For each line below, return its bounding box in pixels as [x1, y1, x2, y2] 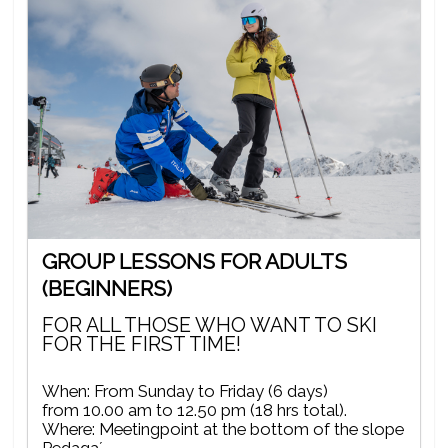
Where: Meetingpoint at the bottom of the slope [42, 418, 404, 439]
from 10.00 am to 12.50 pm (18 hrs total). [42, 399, 347, 420]
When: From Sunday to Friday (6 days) [42, 380, 328, 401]
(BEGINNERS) [42, 276, 172, 302]
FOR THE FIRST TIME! [42, 333, 241, 357]
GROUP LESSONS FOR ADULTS [42, 249, 347, 275]
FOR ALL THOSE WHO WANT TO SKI [42, 314, 377, 338]
